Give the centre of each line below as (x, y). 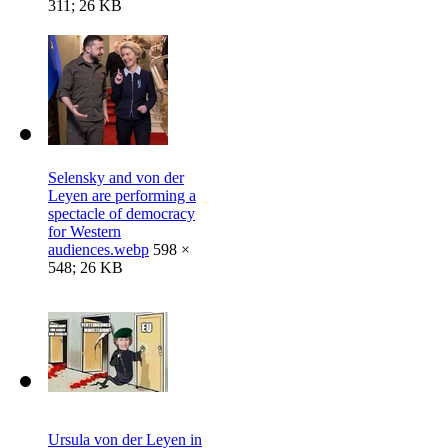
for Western (84, 231)
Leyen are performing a (122, 195)
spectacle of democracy (121, 213)
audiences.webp (98, 249)
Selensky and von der (116, 177)
